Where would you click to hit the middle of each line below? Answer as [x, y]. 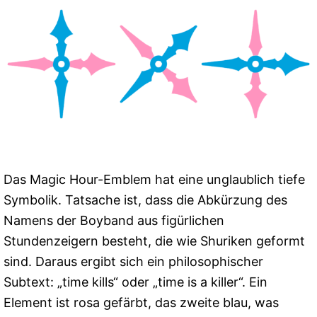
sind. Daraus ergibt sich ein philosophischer [133, 262]
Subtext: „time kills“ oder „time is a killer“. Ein [136, 282]
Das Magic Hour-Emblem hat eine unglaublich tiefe [154, 180]
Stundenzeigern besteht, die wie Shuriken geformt [154, 241]
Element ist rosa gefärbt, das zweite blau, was [141, 303]
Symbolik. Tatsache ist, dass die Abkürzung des [145, 200]
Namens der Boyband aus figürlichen [114, 221]
